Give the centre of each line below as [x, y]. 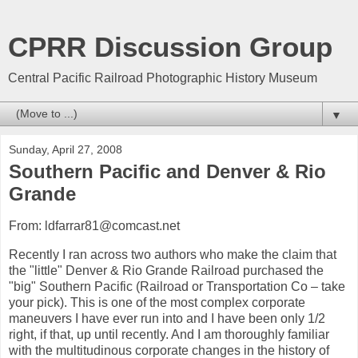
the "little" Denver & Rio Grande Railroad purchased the [166, 270]
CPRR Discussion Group [170, 47]
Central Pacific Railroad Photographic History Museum [163, 78]
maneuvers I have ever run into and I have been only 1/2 [167, 318]
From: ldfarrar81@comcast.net [94, 225]
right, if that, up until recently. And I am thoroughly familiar [169, 334]
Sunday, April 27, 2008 [66, 149]
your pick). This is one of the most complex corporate [157, 302]
